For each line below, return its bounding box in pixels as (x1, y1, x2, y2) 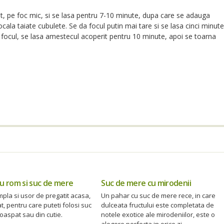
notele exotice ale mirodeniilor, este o (101, 210, 215, 219)
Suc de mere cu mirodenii (101, 177, 191, 189)
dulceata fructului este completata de (101, 200, 214, 210)
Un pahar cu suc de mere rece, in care (101, 191, 216, 200)
